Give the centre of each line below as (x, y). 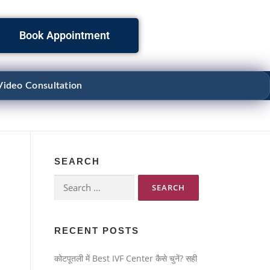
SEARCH (77, 161)
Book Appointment (65, 35)
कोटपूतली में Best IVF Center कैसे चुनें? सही (126, 258)
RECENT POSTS (97, 230)
